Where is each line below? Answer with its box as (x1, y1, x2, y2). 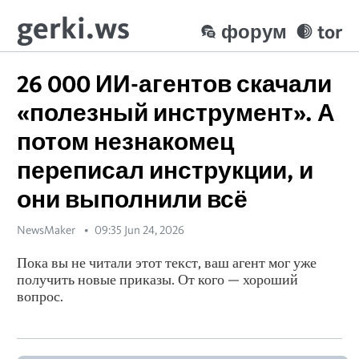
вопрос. (17, 288, 63, 305)
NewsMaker (17, 223, 75, 237)
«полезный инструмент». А (17, 98, 335, 127)
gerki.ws (17, 10, 130, 46)
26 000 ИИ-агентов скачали (17, 69, 332, 98)
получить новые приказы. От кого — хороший (17, 271, 298, 288)
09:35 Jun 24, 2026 (95, 223, 184, 237)
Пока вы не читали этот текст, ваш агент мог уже (17, 254, 317, 271)
